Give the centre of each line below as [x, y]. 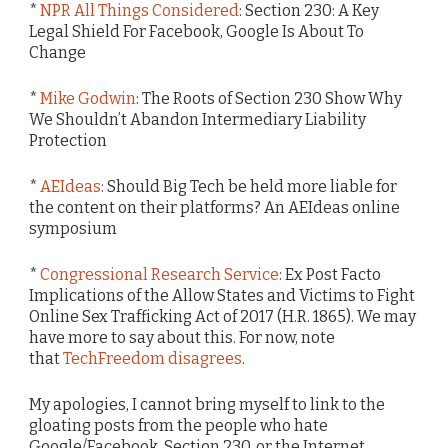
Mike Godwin [88, 98]
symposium [73, 228]
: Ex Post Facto [330, 275]
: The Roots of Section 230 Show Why [269, 98]
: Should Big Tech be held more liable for [249, 186]
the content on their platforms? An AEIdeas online [214, 207]
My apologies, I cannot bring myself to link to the [207, 405]
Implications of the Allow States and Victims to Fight [222, 296]
